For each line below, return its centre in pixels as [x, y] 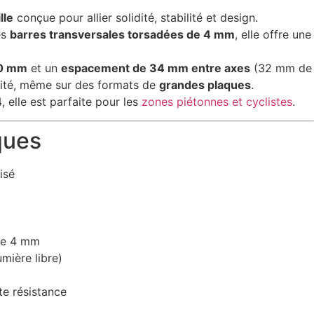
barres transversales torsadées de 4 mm [122, 35]
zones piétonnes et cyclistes [217, 102]
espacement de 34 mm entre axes [155, 68]
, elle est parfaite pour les [71, 102]
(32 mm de [281, 68]
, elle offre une [273, 35]
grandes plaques [205, 85]
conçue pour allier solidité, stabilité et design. [135, 18]
